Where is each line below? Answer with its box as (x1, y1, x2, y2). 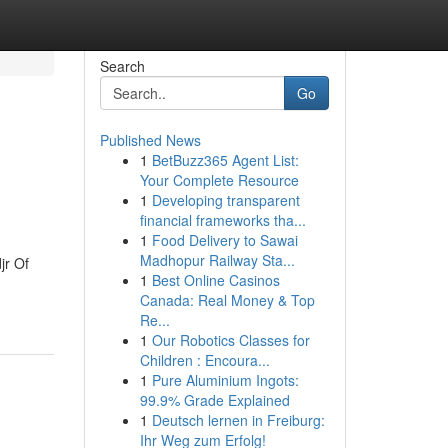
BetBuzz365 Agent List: (151, 150, 299, 170)
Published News (99, 130, 201, 150)
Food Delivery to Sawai (151, 230, 298, 250)
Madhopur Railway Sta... (139, 250, 295, 270)
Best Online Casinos (151, 270, 280, 290)
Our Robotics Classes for (151, 330, 310, 350)
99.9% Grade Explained (139, 390, 290, 410)
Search (99, 56, 145, 76)
